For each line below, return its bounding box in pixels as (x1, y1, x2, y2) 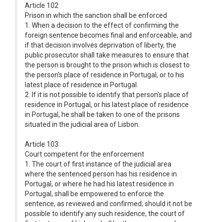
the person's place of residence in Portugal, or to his (25, 71, 184, 79)
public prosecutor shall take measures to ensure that (25, 51, 189, 59)
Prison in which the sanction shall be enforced (25, 11, 167, 19)
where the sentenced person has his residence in (25, 170, 177, 178)
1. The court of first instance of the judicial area (25, 160, 171, 168)
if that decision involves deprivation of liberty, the (25, 41, 176, 49)
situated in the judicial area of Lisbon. (25, 120, 140, 128)
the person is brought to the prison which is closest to (25, 61, 190, 69)
